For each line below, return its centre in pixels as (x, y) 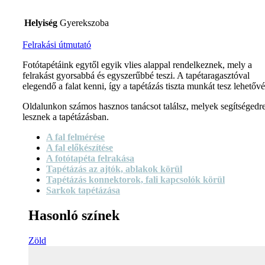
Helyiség (41, 23)
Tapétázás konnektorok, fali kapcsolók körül (135, 180)
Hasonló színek (74, 215)
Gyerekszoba (84, 23)
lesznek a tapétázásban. (66, 117)
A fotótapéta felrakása (90, 159)
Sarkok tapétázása (83, 190)
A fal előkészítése (80, 148)
